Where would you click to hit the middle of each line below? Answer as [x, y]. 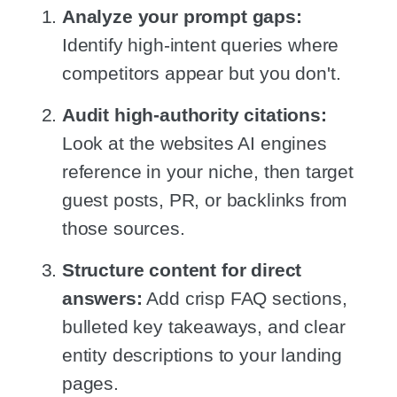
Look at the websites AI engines [195, 143]
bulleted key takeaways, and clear [204, 326]
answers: [102, 298]
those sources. [124, 228]
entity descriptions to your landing [202, 354]
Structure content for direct [182, 269]
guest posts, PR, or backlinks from [205, 199]
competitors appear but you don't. [202, 74]
